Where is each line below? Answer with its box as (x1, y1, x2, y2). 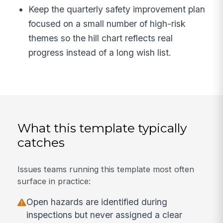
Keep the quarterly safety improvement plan (28, 4, 206, 15)
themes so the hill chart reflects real (28, 33, 173, 44)
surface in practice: (17, 176, 91, 186)
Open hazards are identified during (26, 197, 168, 208)
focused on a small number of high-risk (28, 18, 186, 29)
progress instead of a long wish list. (28, 47, 172, 58)
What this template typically (17, 120, 187, 136)
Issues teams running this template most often (17, 164, 195, 174)
